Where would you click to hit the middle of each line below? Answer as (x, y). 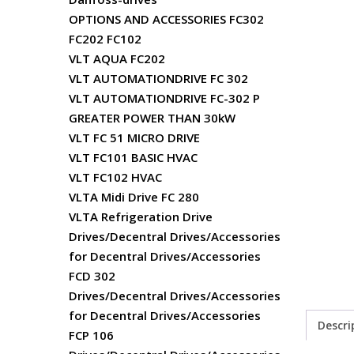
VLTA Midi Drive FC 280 (134, 197)
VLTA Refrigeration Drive (141, 217)
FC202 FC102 (105, 39)
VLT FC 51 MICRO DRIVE (134, 137)
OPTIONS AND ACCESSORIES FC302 (166, 19)
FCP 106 (91, 335)
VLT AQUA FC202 (117, 58)
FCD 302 (92, 276)
